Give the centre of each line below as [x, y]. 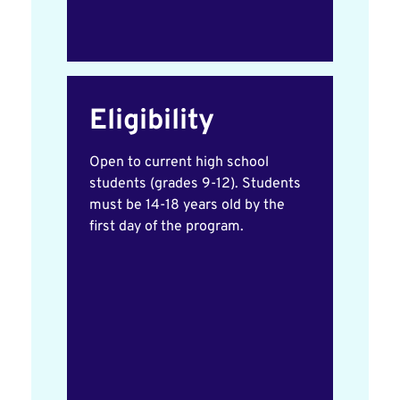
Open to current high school [179, 162]
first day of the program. [167, 227]
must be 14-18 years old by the [187, 205]
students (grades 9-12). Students [195, 184]
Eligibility [152, 121]
